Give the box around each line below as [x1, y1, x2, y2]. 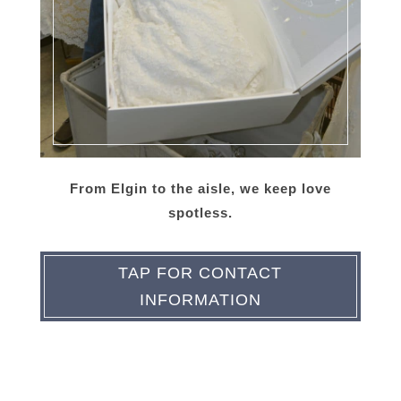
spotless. [167, 205, 233, 221]
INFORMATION [139, 291, 261, 310]
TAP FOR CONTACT [118, 264, 283, 283]
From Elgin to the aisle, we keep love [69, 181, 331, 197]
